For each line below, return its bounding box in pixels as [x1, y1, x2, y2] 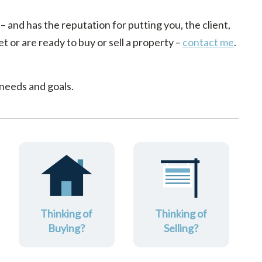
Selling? [164, 222, 199, 235]
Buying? [48, 222, 85, 235]
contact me [182, 36, 234, 49]
